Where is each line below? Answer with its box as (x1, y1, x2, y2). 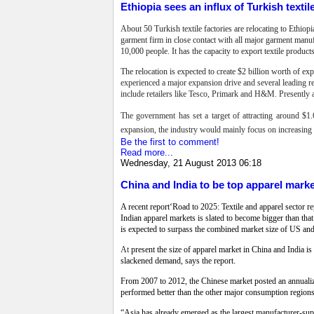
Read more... (121, 146, 173, 158)
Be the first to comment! (121, 136, 219, 147)
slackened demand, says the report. (121, 256, 235, 266)
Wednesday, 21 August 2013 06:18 (121, 157, 261, 168)
